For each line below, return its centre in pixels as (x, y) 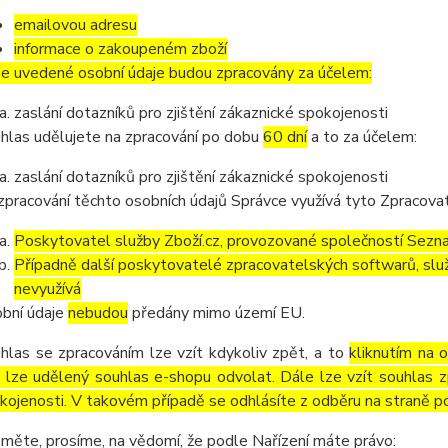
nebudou (97, 313)
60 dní (284, 137)
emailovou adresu (75, 25)
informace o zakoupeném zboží (120, 49)
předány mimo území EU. (216, 313)
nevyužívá (47, 289)
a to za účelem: (361, 137)
